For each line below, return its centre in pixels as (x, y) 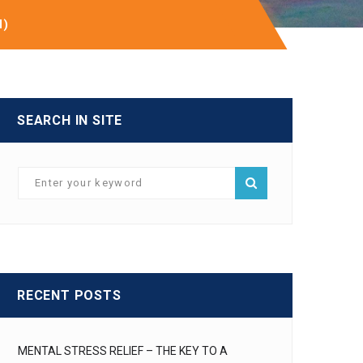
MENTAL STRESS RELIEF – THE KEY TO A (123, 351)
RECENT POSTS (69, 295)
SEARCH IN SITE (70, 120)
